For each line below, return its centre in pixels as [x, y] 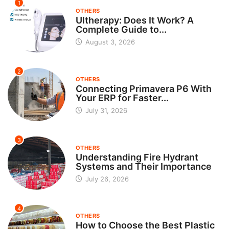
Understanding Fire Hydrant [137, 157]
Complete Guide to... [121, 29]
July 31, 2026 [105, 110]
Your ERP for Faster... [122, 98]
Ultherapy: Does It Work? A [134, 20]
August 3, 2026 [109, 42]
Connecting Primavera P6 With [143, 88]
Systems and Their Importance [143, 166]
